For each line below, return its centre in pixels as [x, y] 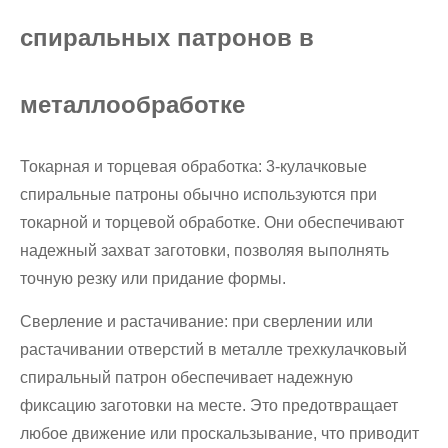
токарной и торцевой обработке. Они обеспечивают [212, 222]
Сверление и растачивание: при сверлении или [196, 321]
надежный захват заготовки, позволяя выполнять [204, 250]
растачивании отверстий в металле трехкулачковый [213, 349]
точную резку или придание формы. [153, 278]
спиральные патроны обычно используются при [198, 194]
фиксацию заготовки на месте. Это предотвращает [209, 405]
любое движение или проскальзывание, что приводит [219, 433]
